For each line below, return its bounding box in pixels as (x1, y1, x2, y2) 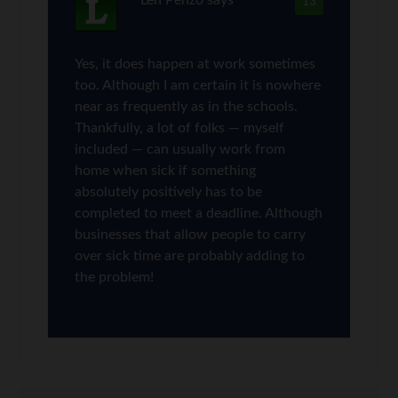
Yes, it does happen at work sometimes (75, 56, 316, 71)
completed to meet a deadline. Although (75, 205, 323, 220)
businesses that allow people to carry (75, 227, 306, 242)
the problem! (75, 269, 155, 284)
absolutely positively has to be (75, 184, 263, 199)
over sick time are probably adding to (75, 248, 306, 263)
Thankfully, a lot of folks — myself (75, 120, 285, 135)
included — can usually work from (75, 141, 286, 156)
